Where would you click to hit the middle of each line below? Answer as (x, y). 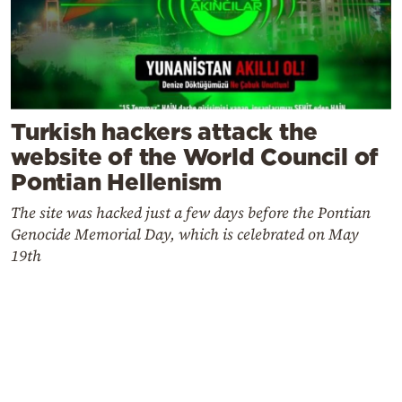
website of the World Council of (195, 156)
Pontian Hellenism (117, 181)
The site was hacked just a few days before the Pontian (191, 212)
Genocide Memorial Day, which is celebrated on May (185, 234)
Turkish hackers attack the (164, 131)
